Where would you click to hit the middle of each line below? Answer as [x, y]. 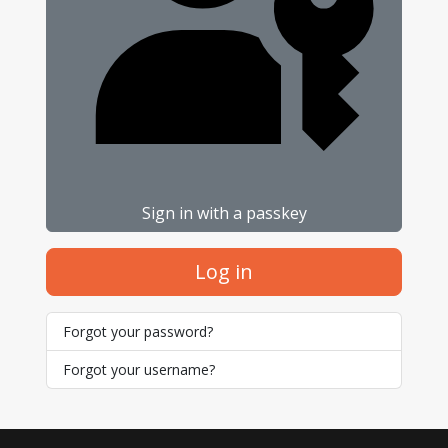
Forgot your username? [139, 369]
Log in [224, 271]
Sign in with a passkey [224, 212]
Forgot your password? [138, 331]
